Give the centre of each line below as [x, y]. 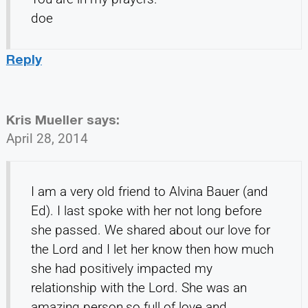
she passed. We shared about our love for [150, 230]
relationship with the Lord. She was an [139, 287]
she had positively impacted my [121, 268]
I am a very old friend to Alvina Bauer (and [149, 191]
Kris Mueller [44, 119]
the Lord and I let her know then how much [152, 249]
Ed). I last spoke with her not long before [146, 210]
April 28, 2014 [47, 138]
